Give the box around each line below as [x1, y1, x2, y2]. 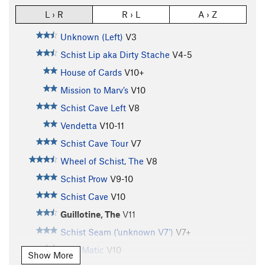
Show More [28, 250, 73, 261]
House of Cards [60, 67, 122, 78]
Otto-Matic [60, 244, 104, 256]
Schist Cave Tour [60, 138, 128, 149]
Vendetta [60, 120, 97, 131]
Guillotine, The [60, 209, 120, 220]
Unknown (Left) [60, 31, 123, 43]
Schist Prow [60, 173, 108, 185]
